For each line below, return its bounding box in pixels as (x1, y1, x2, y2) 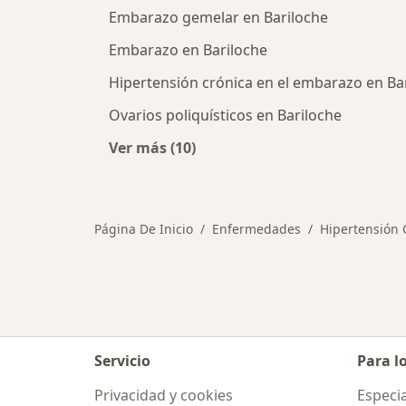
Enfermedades (212, 220, 301, 238)
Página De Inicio (94, 220, 193, 238)
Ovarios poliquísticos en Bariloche (109, 105, 342, 126)
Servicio (94, 351, 150, 371)
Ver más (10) (109, 138, 196, 159)
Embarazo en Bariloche (109, 40, 267, 61)
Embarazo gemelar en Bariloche (109, 7, 328, 28)
